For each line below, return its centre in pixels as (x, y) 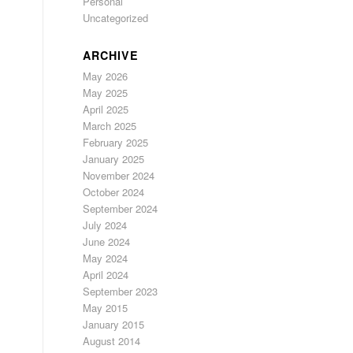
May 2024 (106, 258)
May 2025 (106, 93)
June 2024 (107, 242)
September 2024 (121, 208)
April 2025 (106, 109)
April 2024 (106, 275)
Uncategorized (116, 18)
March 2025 (110, 126)
